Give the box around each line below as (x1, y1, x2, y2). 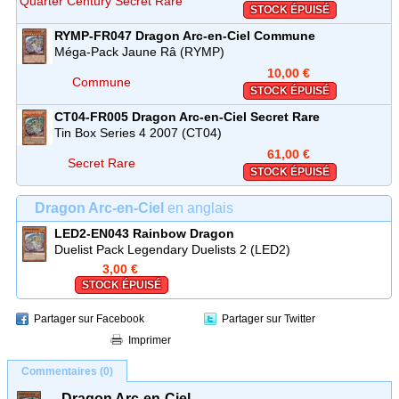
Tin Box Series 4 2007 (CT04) (54, 125, 222, 140)
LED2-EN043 (54, 225, 129, 240)
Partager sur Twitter (222, 312, 315, 325)
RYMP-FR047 (54, 28, 132, 43)
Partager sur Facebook (34, 312, 144, 325)
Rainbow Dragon (133, 225, 234, 240)
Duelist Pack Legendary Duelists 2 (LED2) (54, 241, 290, 256)
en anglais (164, 199, 233, 216)
